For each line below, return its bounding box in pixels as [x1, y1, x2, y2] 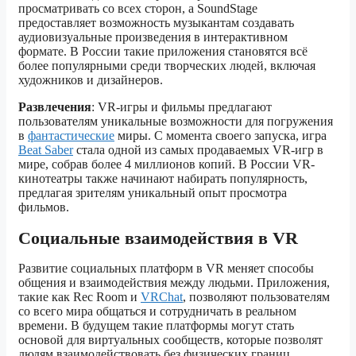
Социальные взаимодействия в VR [18, 229, 298, 249]
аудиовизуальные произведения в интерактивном [18, 29, 288, 44]
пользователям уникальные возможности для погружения [18, 114, 333, 128]
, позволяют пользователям [183, 290, 330, 304]
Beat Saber [18, 142, 73, 157]
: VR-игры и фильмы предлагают [91, 99, 272, 114]
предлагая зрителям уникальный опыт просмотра [18, 185, 287, 199]
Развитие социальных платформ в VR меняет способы [18, 261, 314, 276]
